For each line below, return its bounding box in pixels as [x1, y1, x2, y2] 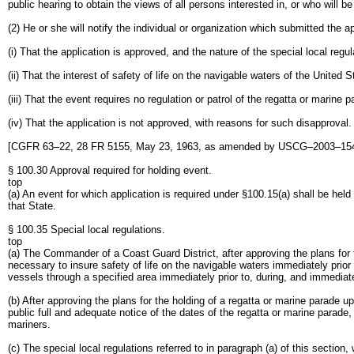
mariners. [8, 318, 51, 330]
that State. [8, 200, 56, 212]
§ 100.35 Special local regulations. [8, 224, 165, 235]
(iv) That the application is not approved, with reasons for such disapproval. [8, 117, 352, 129]
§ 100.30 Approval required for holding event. [8, 164, 212, 176]
